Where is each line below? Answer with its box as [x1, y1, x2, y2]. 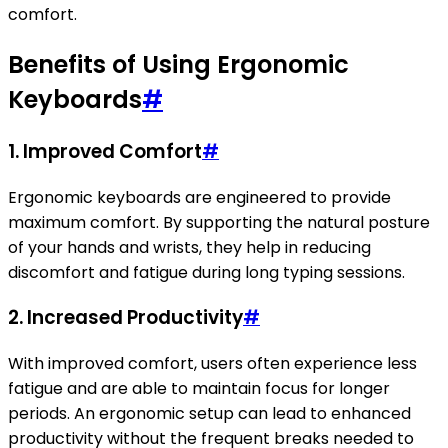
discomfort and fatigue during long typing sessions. [8, 260, 405, 284]
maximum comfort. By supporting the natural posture [8, 210, 430, 234]
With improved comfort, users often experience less [8, 352, 417, 376]
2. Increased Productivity [8, 304, 243, 332]
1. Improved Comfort [8, 138, 202, 165]
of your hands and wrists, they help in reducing [8, 235, 371, 259]
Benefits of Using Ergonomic [8, 48, 349, 82]
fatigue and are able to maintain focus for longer [8, 377, 390, 401]
